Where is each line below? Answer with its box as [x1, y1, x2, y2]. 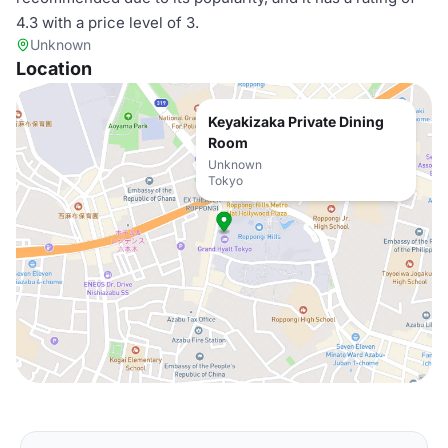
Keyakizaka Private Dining [208, 113, 384, 130]
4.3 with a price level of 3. [16, 13, 199, 32]
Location [16, 58, 92, 79]
